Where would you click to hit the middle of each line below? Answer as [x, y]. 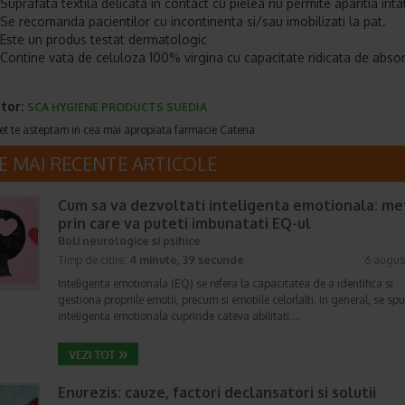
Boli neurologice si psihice [129, 241]
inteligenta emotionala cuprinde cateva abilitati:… [179, 316]
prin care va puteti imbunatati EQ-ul [184, 223]
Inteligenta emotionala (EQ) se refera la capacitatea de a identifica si [226, 283]
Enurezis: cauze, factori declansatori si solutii [217, 392]
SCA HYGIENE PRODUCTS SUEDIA [117, 107]
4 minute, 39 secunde [187, 260]
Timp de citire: [94, 260]
